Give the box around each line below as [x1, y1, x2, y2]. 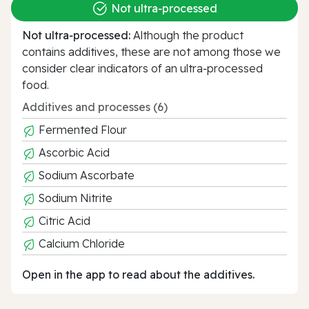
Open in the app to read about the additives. [22, 267, 255, 281]
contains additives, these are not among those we [22, 44, 281, 59]
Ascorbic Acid [36, 145, 110, 159]
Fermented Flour [36, 122, 127, 137]
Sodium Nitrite [36, 190, 112, 205]
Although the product [130, 28, 243, 42]
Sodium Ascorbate [36, 168, 134, 182]
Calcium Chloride [36, 236, 125, 250]
